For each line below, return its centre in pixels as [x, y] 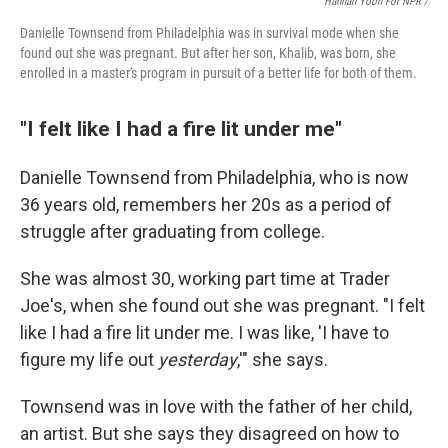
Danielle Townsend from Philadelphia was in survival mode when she [209, 33]
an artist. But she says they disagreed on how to [209, 433]
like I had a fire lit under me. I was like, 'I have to [204, 332]
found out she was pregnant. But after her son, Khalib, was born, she [208, 53]
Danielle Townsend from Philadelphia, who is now [214, 177]
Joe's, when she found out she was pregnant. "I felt [222, 305]
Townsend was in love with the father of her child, [216, 406]
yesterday [195, 359]
